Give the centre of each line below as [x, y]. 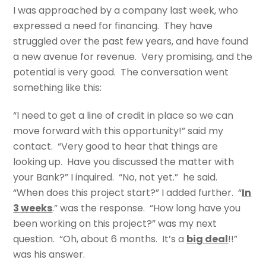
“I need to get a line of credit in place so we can [123, 115]
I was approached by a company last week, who [126, 10]
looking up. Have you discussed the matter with [124, 161]
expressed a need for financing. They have [113, 26]
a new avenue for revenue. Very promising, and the [133, 56]
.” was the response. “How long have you [147, 208]
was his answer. [49, 254]
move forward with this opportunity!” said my [118, 131]
